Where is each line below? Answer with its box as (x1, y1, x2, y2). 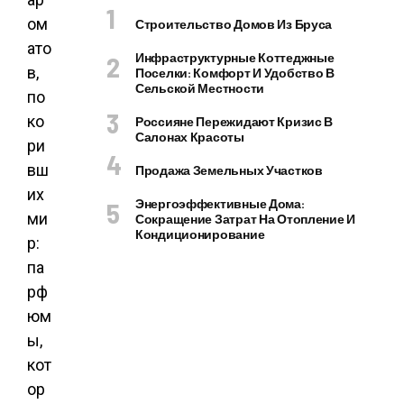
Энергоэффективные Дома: (135, 196, 305, 211)
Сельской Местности (135, 80, 264, 96)
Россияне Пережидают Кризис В (135, 114, 334, 129)
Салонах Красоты (135, 129, 244, 144)
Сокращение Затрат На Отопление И (135, 211, 356, 226)
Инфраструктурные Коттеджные (135, 50, 335, 65)
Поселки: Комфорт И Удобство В (135, 65, 335, 80)
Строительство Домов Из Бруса (135, 16, 333, 32)
